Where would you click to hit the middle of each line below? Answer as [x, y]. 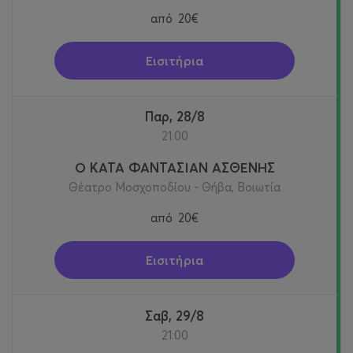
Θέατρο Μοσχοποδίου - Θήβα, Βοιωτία [175, 187]
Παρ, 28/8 [179, 116]
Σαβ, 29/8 [178, 315]
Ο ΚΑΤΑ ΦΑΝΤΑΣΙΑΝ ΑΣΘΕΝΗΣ [175, 167]
